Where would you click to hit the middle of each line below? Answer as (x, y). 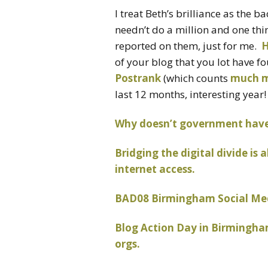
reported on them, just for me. (188, 46)
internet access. (155, 169)
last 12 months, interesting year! (191, 94)
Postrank (138, 78)
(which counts (196, 78)
